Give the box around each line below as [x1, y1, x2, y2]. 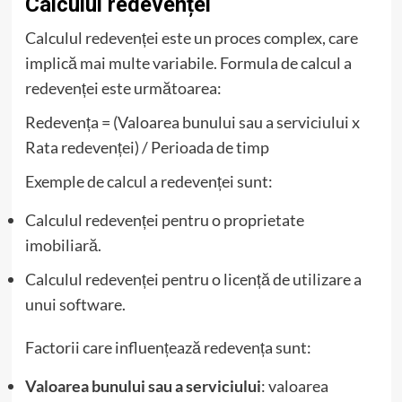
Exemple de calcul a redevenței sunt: [24, 170, 273, 191]
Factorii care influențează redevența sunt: [24, 336, 311, 357]
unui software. [24, 293, 126, 314]
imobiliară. [24, 234, 101, 255]
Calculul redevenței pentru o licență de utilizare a [24, 268, 362, 289]
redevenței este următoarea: [24, 77, 222, 98]
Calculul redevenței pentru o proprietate [24, 209, 304, 230]
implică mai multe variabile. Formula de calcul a [24, 52, 352, 73]
